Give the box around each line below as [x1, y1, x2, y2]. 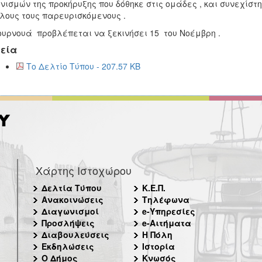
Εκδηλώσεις [42, 240, 94, 252]
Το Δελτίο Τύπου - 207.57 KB [26, 60, 140, 72]
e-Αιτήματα [142, 217, 191, 229]
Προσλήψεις [42, 217, 95, 229]
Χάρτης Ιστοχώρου [36, 163, 132, 178]
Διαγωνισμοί [42, 205, 99, 217]
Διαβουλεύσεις [42, 229, 109, 240]
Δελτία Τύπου [42, 182, 102, 194]
